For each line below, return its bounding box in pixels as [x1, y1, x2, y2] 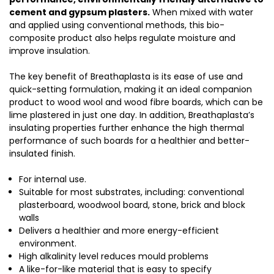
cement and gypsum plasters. [9, 6, 150, 19]
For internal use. [19, 173, 87, 186]
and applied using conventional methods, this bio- [9, 19, 224, 32]
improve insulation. [9, 45, 90, 57]
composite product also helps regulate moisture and [9, 32, 235, 45]
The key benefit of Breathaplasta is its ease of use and [9, 70, 243, 83]
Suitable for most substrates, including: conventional [19, 186, 245, 199]
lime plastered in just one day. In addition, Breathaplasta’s [9, 109, 254, 122]
